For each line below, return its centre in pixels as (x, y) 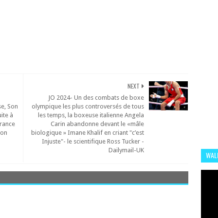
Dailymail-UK (127, 150)
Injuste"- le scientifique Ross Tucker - (93, 141)
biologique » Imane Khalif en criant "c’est (88, 133)
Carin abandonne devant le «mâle (98, 124)
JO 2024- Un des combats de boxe (96, 98)
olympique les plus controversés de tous (88, 106)
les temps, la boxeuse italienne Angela (91, 115)
